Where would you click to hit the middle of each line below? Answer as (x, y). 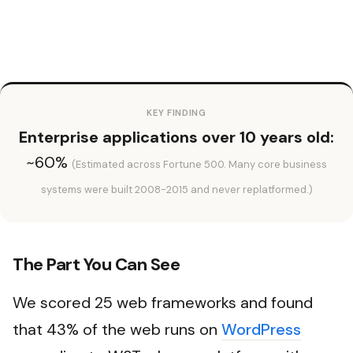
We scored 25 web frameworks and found (163, 303)
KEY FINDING (176, 113)
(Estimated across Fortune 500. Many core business (199, 165)
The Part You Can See (96, 265)
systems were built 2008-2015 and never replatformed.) (176, 190)
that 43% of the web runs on (117, 330)
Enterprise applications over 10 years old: (176, 137)
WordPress (261, 330)
